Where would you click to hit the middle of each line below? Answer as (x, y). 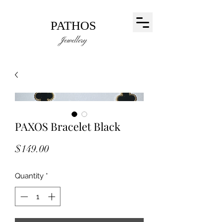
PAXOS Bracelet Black (68, 127)
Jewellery (73, 41)
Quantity (29, 176)
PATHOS (73, 26)
